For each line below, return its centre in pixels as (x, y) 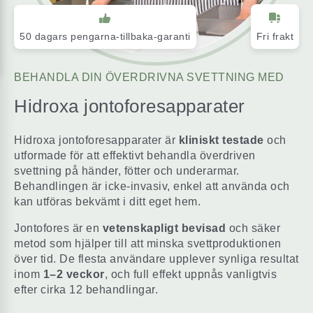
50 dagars (45, 37)
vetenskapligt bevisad (164, 228)
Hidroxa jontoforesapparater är (96, 140)
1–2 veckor (74, 275)
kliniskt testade (221, 140)
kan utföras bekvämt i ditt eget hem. (107, 202)
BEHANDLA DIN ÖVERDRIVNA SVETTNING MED (149, 78)
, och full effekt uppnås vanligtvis (190, 275)
